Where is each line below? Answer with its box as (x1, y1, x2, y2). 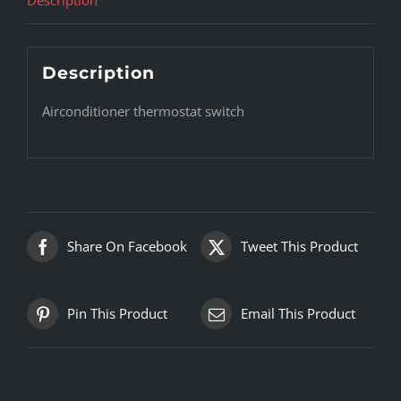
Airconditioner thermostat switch (41, 102, 244, 121)
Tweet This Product (241, 236, 358, 255)
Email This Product (241, 303, 355, 322)
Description (41, 63, 155, 84)
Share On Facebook (67, 236, 187, 255)
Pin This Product (67, 303, 167, 322)
